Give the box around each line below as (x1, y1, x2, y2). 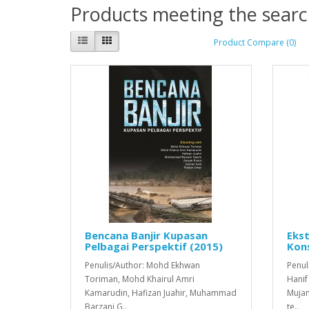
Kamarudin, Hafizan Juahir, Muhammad (85, 286, 237, 299)
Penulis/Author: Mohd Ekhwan (85, 259, 200, 271)
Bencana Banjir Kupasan (85, 228, 208, 242)
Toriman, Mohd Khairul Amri (85, 272, 195, 285)
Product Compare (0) (214, 37, 296, 49)
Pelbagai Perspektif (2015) (85, 239, 223, 253)
